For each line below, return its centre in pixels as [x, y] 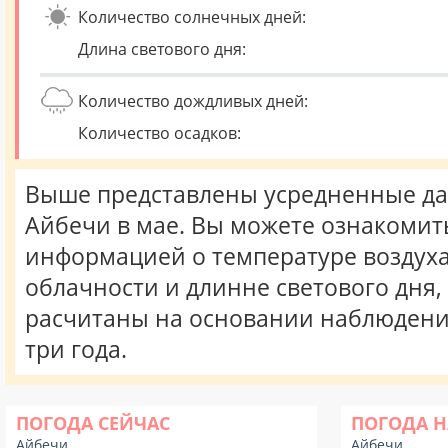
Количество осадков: [159, 133]
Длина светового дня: [162, 49]
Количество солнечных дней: [192, 17]
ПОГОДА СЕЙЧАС [93, 423]
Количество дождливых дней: [193, 101]
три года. [76, 349]
